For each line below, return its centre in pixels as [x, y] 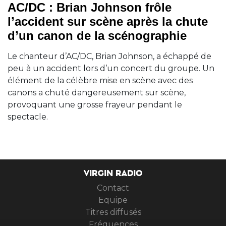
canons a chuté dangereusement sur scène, [97, 92]
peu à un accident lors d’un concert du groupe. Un [111, 68]
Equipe [113, 200]
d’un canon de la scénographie [97, 35]
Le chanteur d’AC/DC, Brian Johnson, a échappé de [109, 56]
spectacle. [28, 117]
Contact [113, 188]
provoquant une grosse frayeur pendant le [95, 104]
